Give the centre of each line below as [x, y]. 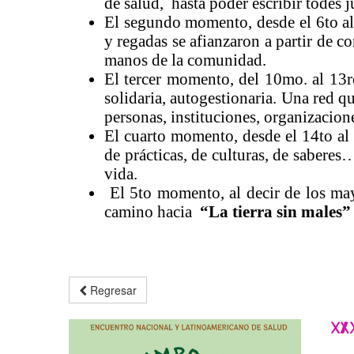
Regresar [112, 290]
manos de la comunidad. [185, 60]
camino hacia [150, 212]
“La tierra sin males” [273, 212]
